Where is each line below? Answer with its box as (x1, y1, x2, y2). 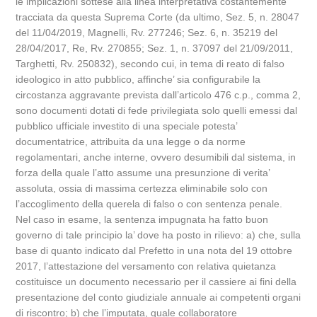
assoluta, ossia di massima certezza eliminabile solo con (16, 183, 268, 194)
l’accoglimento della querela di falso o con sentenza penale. (16, 198, 283, 209)
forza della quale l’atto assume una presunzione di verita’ (16, 167, 270, 178)
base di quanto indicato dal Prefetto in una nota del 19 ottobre (16, 245, 293, 256)
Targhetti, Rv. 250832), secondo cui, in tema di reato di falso (16, 58, 285, 69)
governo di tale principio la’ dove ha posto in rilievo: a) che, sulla (16, 229, 301, 241)
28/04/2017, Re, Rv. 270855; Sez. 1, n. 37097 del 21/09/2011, (16, 42, 294, 54)
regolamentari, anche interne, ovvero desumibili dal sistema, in (16, 151, 296, 163)
